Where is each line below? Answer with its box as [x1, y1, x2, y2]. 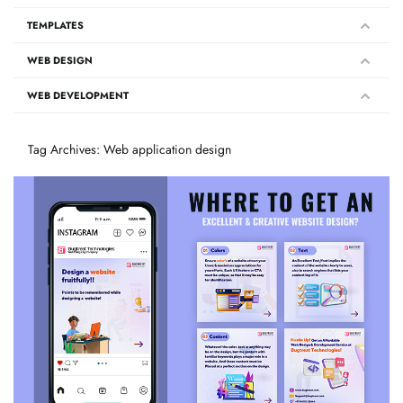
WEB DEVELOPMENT [27, 88, 129, 103]
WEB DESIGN [27, 53, 93, 68]
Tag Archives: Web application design [28, 140, 231, 159]
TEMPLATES [27, 18, 84, 33]
